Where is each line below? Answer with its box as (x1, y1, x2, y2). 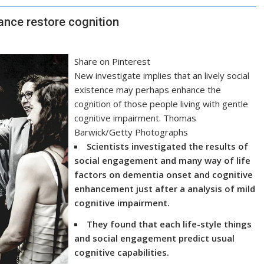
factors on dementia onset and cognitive (74, 169, 253, 180)
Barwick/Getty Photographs (74, 126, 189, 138)
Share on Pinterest (74, 55, 151, 67)
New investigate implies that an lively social (74, 70, 250, 81)
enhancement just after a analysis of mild (74, 183, 256, 194)
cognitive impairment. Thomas (74, 112, 197, 124)
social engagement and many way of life (74, 154, 251, 166)
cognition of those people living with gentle (74, 98, 249, 110)
